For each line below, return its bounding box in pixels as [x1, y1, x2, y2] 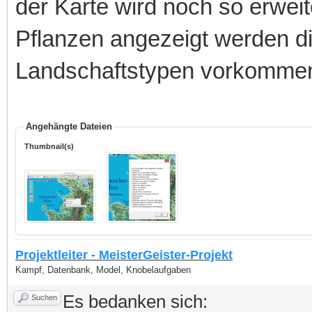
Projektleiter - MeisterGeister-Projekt [15, 248, 233, 262]
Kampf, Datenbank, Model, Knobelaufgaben [15, 265, 191, 275]
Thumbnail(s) [24, 142, 74, 150]
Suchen [31, 293, 57, 302]
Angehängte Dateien [26, 121, 112, 132]
